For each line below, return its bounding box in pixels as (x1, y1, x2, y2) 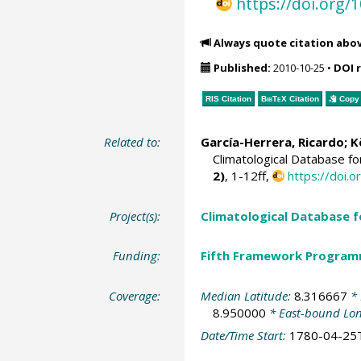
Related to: (104, 134, 161, 150)
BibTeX (260, 93, 287, 103)
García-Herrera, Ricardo (200, 134, 344, 150)
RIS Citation (205, 93, 251, 103)
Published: (213, 60, 271, 75)
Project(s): (110, 207, 161, 224)
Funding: (113, 247, 161, 263)
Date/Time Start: (200, 327, 289, 343)
